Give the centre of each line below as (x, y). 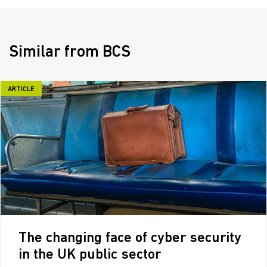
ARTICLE (21, 90)
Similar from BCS (70, 53)
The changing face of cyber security (130, 239)
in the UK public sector (90, 255)
